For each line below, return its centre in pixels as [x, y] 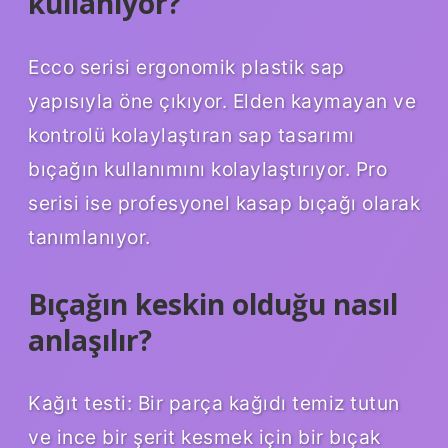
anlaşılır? [90, 339]
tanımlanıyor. [89, 236]
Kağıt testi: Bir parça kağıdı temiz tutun [214, 403]
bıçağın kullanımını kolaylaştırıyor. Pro [207, 168]
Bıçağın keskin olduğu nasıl [213, 303]
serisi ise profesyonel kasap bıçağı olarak [224, 202]
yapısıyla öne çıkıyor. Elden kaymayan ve [222, 100]
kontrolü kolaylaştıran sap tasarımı [191, 134]
